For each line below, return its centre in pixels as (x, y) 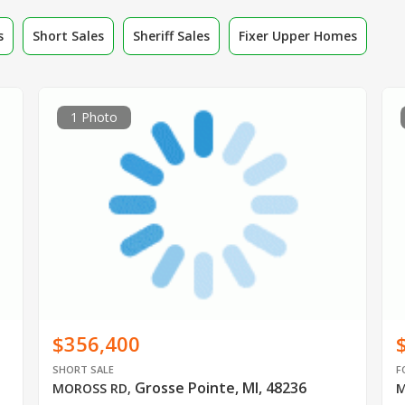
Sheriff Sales (171, 35)
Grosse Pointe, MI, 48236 (220, 388)
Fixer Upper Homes (298, 35)
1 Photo (94, 117)
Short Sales (68, 35)
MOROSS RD (89, 389)
